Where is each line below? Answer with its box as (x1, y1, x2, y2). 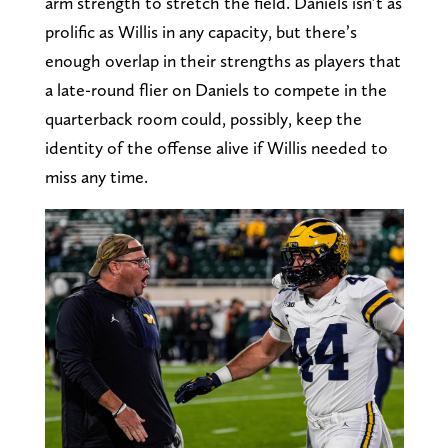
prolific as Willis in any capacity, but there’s (44, 20, 357, 42)
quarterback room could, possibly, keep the (44, 107, 362, 129)
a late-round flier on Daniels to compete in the (44, 78, 387, 100)
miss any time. (44, 165, 148, 187)
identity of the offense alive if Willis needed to (44, 136, 388, 158)
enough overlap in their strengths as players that (44, 49, 401, 71)
